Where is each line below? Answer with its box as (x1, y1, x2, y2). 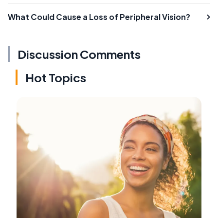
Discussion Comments (18, 46, 141, 61)
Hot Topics (25, 70, 86, 85)
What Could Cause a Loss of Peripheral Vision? (8, 11, 190, 22)
